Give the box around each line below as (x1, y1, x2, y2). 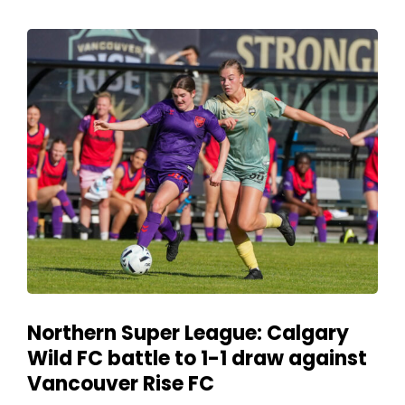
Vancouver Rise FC (27, 370, 214, 399)
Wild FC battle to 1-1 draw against (27, 344, 367, 373)
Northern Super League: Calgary (27, 319, 349, 348)
